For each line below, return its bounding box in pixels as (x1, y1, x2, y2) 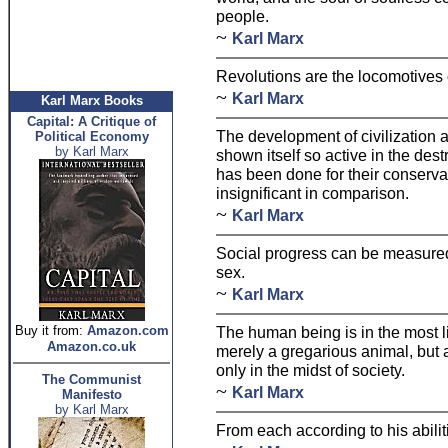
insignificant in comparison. (216, 184, 409, 202)
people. (216, 7, 269, 25)
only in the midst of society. (216, 361, 405, 379)
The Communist (42, 372, 141, 387)
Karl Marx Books (40, 93, 143, 108)
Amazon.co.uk (47, 339, 136, 354)
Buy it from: (14, 323, 83, 338)
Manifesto (61, 387, 122, 402)
